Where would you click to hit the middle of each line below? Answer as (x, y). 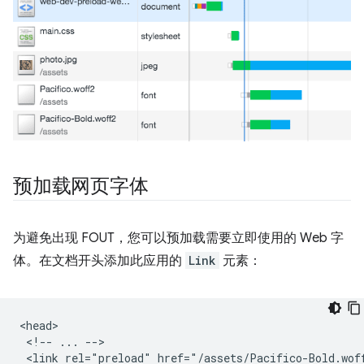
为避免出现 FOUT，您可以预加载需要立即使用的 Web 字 (178, 238)
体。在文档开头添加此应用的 (99, 260)
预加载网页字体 (81, 186)
